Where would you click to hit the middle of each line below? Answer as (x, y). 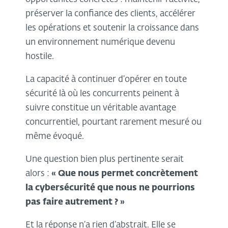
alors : (38, 174)
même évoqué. (56, 137)
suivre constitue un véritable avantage (101, 108)
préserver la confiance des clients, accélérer (110, 14)
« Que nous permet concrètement (125, 174)
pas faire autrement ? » (76, 203)
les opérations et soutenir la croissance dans (112, 28)
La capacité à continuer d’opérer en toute (106, 80)
